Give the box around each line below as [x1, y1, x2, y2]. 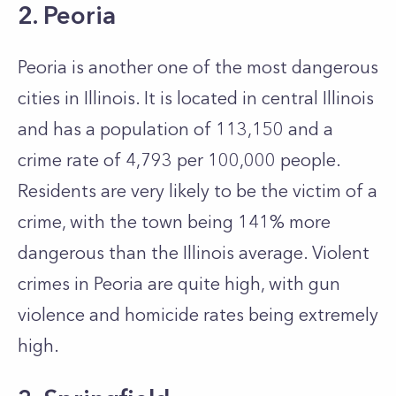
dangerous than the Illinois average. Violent [18, 242, 369, 263]
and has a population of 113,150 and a [18, 118, 333, 140]
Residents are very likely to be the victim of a [18, 180, 377, 202]
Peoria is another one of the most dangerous [18, 57, 378, 78]
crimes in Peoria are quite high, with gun [18, 273, 340, 294]
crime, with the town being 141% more [18, 211, 331, 232]
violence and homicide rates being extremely [18, 304, 378, 325]
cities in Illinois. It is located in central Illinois [18, 88, 374, 109]
